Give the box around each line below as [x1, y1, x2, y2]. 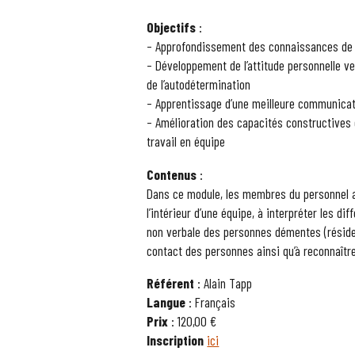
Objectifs [147, 18, 197, 36]
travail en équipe [147, 132, 226, 151]
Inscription [147, 331, 204, 349]
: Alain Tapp [194, 274, 253, 292]
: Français [185, 293, 236, 311]
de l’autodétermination [147, 75, 251, 94]
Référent [147, 274, 195, 292]
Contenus [147, 165, 197, 183]
